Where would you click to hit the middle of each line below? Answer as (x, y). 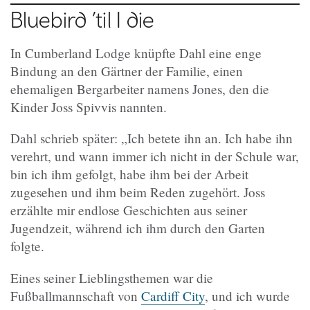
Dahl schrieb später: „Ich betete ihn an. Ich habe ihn (152, 138)
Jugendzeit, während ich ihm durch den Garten (138, 228)
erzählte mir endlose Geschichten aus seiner (129, 210)
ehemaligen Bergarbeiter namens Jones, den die (140, 89)
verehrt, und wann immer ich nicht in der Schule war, (155, 156)
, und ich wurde (247, 295)
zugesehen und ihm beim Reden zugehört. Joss (138, 192)
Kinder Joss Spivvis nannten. (89, 107)
